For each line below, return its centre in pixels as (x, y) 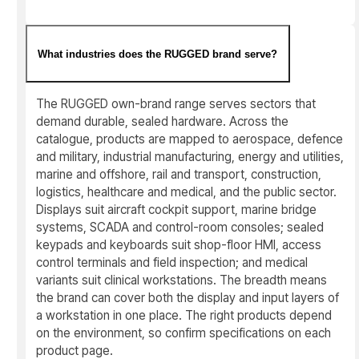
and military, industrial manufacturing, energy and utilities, (190, 156)
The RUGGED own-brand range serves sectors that (176, 103)
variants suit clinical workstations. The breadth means (182, 280)
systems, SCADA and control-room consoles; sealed (180, 227)
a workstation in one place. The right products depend (184, 315)
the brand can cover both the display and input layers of (188, 297)
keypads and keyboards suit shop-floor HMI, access (179, 244)
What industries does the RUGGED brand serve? (158, 54)
